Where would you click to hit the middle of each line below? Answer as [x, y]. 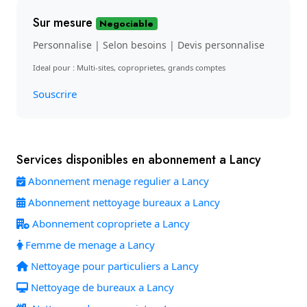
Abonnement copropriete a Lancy [109, 223]
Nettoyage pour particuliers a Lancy [113, 266]
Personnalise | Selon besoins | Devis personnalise [148, 45]
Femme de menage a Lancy [88, 245]
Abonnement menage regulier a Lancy [117, 181]
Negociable [127, 24]
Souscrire [54, 94]
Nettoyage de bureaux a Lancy [101, 287]
